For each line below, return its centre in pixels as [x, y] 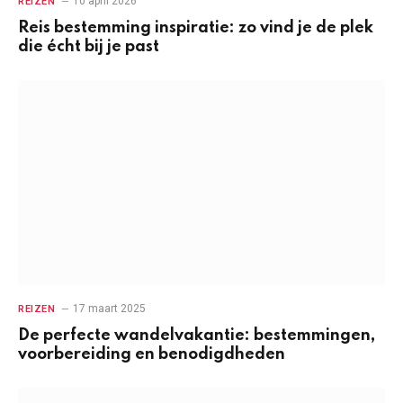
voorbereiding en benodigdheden [152, 354]
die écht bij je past [89, 46]
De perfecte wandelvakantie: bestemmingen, [197, 336]
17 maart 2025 [110, 309]
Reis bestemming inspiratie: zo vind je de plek [196, 27]
